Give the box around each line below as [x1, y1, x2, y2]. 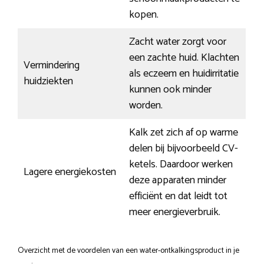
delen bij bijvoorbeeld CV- [129, 140, 238, 158]
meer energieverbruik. [129, 203, 220, 222]
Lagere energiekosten [24, 163, 116, 181]
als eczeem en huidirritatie [129, 65, 239, 83]
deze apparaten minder [129, 171, 226, 190]
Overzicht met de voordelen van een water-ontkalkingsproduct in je [18, 244, 239, 258]
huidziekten [24, 72, 73, 91]
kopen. [129, 6, 159, 24]
